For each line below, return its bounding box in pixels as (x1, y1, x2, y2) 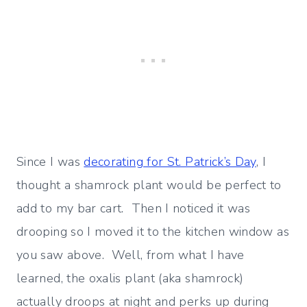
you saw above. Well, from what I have (16, 247, 245, 264)
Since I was (16, 153, 84, 171)
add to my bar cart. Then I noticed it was (16, 200, 251, 217)
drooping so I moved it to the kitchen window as (16, 223, 289, 241)
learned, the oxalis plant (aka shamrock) (16, 270, 244, 287)
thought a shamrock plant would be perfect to (16, 177, 282, 194)
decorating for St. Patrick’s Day (84, 153, 256, 171)
